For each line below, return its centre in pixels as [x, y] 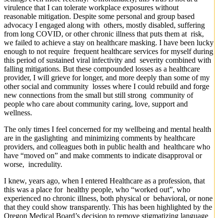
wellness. [18, 113]
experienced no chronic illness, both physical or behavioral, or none [108, 199]
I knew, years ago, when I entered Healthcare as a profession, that [104, 181]
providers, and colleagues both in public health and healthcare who [107, 147]
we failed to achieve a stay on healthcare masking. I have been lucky [109, 43]
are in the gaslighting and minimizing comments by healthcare [100, 138]
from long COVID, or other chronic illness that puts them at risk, [104, 34]
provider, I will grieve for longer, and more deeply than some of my [107, 78]
